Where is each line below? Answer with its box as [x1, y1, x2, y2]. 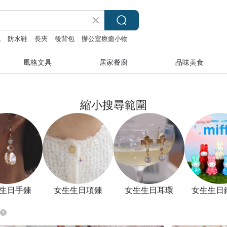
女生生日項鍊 [54, 184, 102, 196]
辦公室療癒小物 [82, 33, 128, 43]
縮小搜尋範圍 [80, 96, 147, 112]
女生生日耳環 [125, 184, 173, 196]
